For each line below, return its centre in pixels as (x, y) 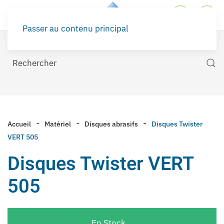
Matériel (58, 124)
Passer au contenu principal (75, 28)
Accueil (19, 124)
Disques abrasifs (111, 124)
